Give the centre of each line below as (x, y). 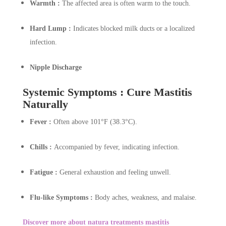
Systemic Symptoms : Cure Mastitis (107, 92)
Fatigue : (44, 173)
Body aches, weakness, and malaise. (146, 198)
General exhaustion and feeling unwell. (115, 173)
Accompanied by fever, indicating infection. (117, 147)
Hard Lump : (51, 29)
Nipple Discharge (55, 68)
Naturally (45, 104)
